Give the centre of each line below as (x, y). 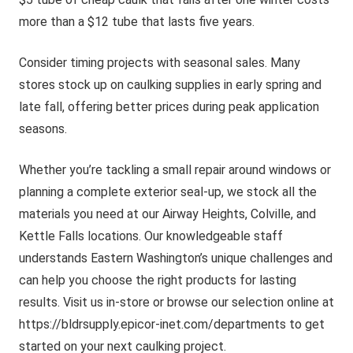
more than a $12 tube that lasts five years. (137, 22)
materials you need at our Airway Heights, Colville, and (167, 214)
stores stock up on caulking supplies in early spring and (170, 85)
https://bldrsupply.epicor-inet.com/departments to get (172, 324)
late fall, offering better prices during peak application (169, 107)
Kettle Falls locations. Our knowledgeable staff (151, 236)
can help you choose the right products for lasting (158, 280)
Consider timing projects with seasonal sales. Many (160, 63)
